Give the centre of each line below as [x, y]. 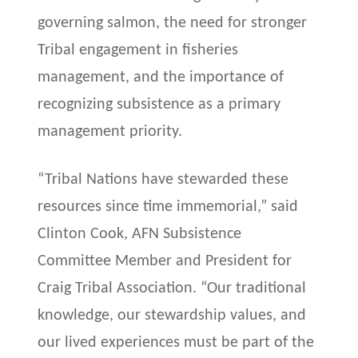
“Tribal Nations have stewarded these [163, 180]
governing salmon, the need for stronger [173, 23]
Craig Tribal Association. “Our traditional [172, 288]
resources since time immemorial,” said [168, 207]
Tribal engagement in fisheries [138, 50]
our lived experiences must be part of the [176, 343]
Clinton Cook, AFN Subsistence [140, 234]
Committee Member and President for [165, 261]
